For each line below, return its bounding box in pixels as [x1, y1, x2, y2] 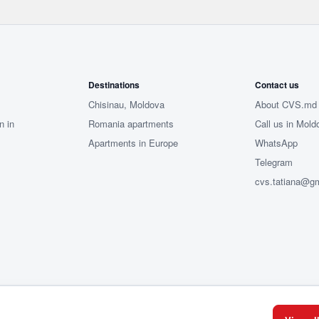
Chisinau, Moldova [88, 98, 165, 111]
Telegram [254, 155, 293, 169]
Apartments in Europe [88, 136, 179, 150]
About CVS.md [254, 98, 317, 111]
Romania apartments [88, 117, 174, 130]
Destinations [88, 78, 140, 91]
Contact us [254, 78, 299, 91]
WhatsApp [254, 136, 298, 150]
